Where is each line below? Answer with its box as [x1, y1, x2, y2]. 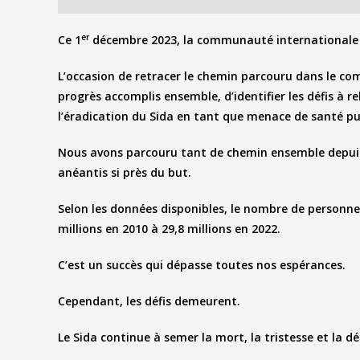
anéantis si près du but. [58, 165, 191, 181]
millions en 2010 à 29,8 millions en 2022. [58, 221, 280, 237]
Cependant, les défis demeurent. [58, 293, 240, 309]
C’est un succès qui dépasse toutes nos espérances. [58, 257, 346, 273]
